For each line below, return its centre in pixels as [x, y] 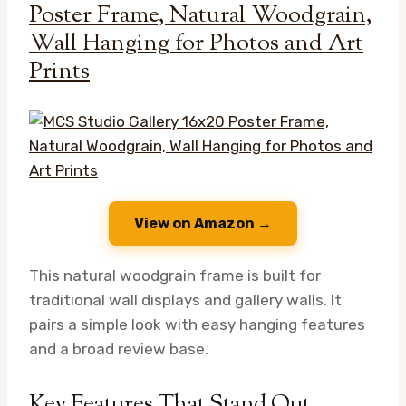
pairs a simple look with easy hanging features [197, 324]
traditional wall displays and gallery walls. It [185, 300]
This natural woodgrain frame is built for [175, 275]
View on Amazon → [203, 223]
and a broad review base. [119, 348]
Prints [59, 72]
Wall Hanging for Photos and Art [196, 43]
